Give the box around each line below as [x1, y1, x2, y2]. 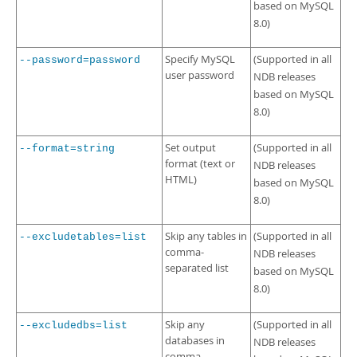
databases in [165, 334, 225, 347]
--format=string [19, 143, 115, 155]
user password [165, 69, 234, 82]
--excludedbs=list [19, 320, 127, 331]
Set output [165, 141, 216, 155]
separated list [165, 261, 229, 275]
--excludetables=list [19, 231, 147, 243]
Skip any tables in [165, 229, 247, 243]
